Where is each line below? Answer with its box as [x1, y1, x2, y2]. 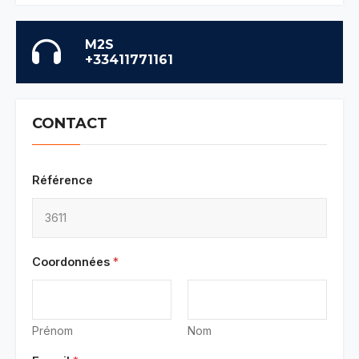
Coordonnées [32, 254, 113, 268]
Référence [32, 173, 93, 188]
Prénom [32, 323, 73, 337]
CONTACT [32, 115, 107, 133]
